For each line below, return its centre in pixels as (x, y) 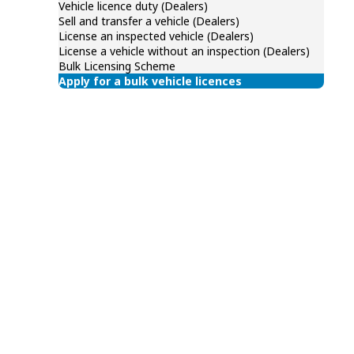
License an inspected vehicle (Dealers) (156, 36)
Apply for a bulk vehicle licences (150, 81)
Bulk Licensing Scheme (117, 66)
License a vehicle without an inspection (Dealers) (184, 51)
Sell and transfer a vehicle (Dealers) (149, 21)
